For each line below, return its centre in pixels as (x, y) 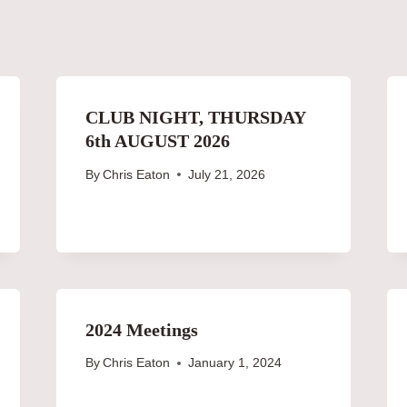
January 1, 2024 (234, 363)
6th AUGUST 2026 (157, 140)
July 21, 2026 (226, 174)
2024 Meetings (141, 329)
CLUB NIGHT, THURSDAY (195, 117)
